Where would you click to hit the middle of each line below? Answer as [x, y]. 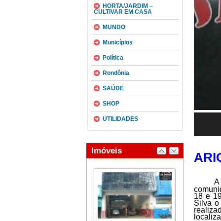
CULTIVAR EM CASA [123, 12]
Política [113, 58]
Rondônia [116, 73]
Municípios [117, 42]
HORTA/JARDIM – [128, 6]
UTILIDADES [120, 119]
